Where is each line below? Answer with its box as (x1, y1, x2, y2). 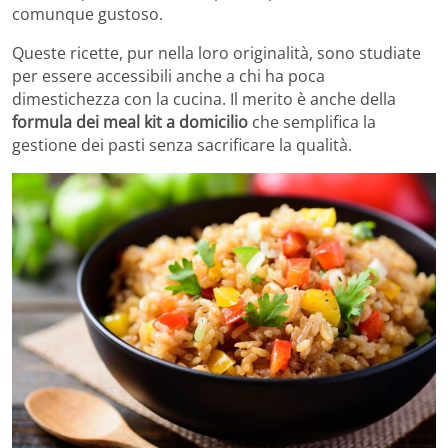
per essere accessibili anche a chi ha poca (12, 64, 325, 87)
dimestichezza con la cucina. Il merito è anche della (12, 87, 396, 110)
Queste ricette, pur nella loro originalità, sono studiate (12, 41, 421, 64)
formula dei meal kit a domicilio (12, 110, 248, 133)
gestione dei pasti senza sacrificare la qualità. (12, 133, 352, 156)
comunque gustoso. (12, 2, 163, 25)
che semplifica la (248, 110, 376, 133)
